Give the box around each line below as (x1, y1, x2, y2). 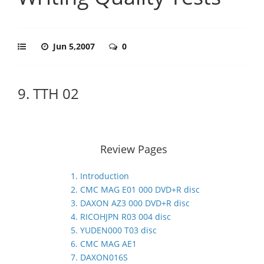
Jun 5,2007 (53, 41, 97, 52)
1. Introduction (71, 170, 129, 181)
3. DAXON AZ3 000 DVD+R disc (71, 197, 190, 209)
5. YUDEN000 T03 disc (71, 225, 157, 236)
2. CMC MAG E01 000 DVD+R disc (71, 184, 200, 195)
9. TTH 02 (18, 84, 79, 103)
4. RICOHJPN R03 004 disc (71, 211, 171, 222)
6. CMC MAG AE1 (71, 238, 137, 249)
